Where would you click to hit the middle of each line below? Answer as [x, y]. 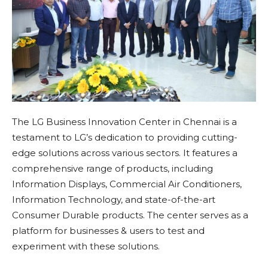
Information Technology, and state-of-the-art [114, 200]
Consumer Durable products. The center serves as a [130, 215]
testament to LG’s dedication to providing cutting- [125, 138]
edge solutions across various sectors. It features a [125, 153]
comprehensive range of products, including [112, 169]
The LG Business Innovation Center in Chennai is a [124, 122]
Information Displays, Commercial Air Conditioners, [127, 184]
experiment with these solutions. [86, 246]
